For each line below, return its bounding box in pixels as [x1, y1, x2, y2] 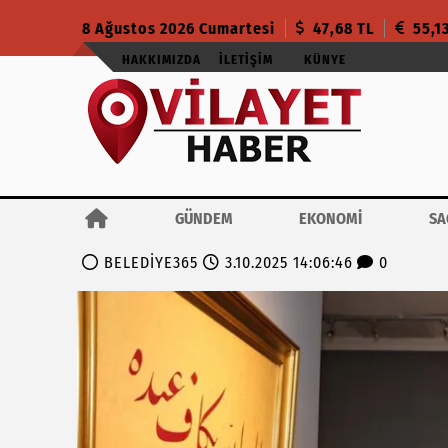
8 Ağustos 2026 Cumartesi [82, 18, 275, 38]
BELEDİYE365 [104, 252, 198, 272]
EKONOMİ [299, 209, 363, 228]
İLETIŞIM [219, 52, 273, 67]
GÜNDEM [174, 209, 233, 228]
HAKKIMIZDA [122, 52, 201, 67]
